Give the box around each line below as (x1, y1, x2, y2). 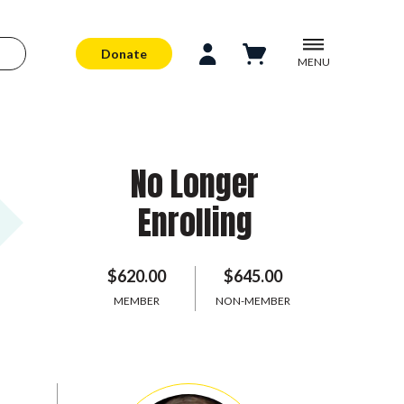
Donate (101, 45, 148, 61)
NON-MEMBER (215, 294, 290, 308)
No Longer (131, 160, 259, 208)
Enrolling (137, 198, 252, 247)
